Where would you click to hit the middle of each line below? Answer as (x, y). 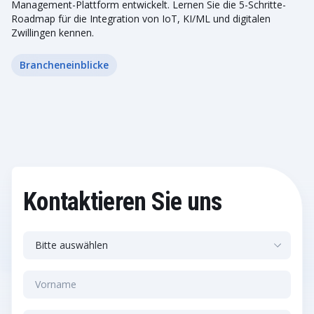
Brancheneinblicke (64, 65)
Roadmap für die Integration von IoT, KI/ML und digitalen (141, 19)
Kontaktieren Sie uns (123, 202)
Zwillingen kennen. (53, 33)
